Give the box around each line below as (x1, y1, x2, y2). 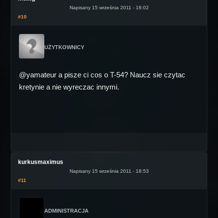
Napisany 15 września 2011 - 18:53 (69, 168, 149, 174)
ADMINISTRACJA (44, 208, 89, 214)
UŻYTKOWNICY (44, 44, 84, 50)
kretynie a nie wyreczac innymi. (19, 83, 119, 91)
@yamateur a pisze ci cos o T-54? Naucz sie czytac (19, 71, 185, 79)
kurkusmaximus (18, 159, 63, 165)
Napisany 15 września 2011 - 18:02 (69, 5, 149, 10)
